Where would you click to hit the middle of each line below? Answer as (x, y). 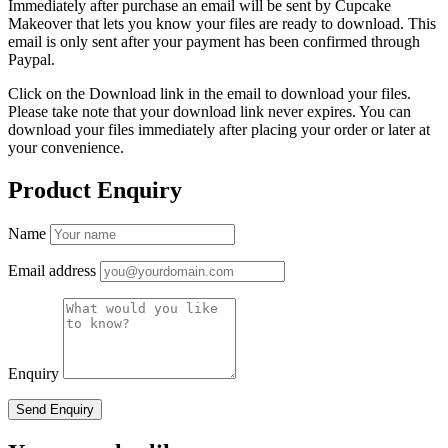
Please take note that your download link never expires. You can (209, 111)
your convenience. (66, 147)
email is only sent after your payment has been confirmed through (214, 41)
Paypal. (31, 59)
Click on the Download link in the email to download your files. (209, 93)
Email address (52, 270)
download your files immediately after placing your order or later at (219, 129)
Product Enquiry (95, 189)
